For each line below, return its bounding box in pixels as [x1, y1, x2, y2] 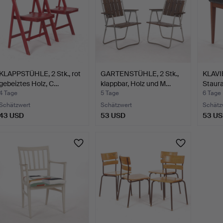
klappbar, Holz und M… [101, 79, 171, 89]
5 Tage [101, 89, 119, 98]
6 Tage [202, 89, 221, 98]
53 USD [101, 111, 126, 120]
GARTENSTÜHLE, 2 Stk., [101, 69, 179, 79]
